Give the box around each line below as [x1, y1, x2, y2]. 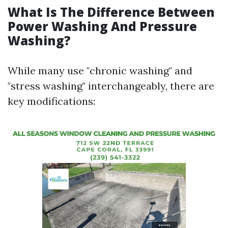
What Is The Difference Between [8, 4, 215, 20]
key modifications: [8, 95, 95, 107]
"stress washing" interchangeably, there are [8, 79, 214, 92]
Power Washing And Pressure [8, 18, 197, 35]
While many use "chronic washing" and [8, 64, 192, 77]
